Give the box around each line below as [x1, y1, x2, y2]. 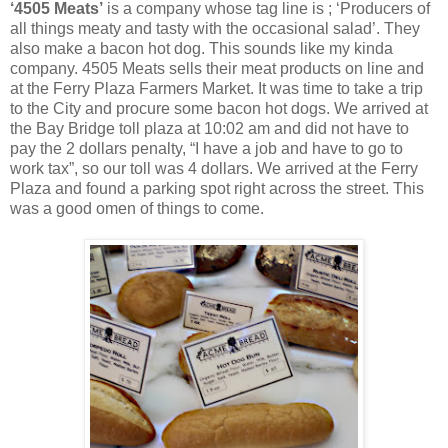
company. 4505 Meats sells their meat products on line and [10, 59, 424, 77]
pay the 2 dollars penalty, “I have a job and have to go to [10, 139, 403, 157]
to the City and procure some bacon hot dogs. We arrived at [10, 99, 428, 117]
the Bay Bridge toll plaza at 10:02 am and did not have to [10, 119, 409, 137]
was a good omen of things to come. [10, 199, 264, 217]
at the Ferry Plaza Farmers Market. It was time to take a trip [10, 79, 423, 97]
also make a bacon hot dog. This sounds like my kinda [10, 39, 393, 57]
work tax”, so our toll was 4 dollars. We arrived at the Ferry [10, 159, 418, 177]
